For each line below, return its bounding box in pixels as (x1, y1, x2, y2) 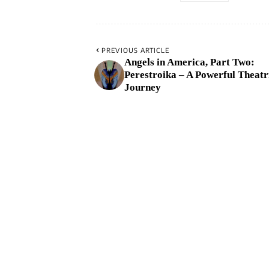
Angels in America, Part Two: (124, 56, 255, 68)
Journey (124, 82, 161, 94)
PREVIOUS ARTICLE (101, 46, 169, 55)
